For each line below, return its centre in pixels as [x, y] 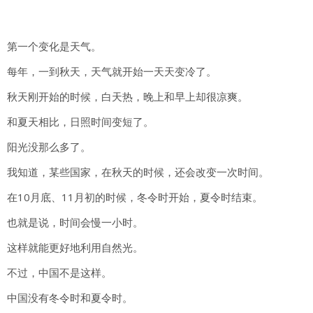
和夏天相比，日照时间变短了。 [80, 122]
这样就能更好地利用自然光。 [75, 248]
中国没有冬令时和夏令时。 [70, 298]
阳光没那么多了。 [49, 147]
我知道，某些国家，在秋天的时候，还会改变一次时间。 [138, 172]
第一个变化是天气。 [54, 46]
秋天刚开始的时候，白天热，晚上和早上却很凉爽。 [128, 97]
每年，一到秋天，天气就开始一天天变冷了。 [112, 72]
